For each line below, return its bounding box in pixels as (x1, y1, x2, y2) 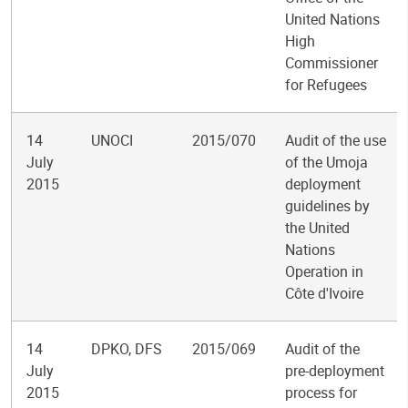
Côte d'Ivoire (285, 283, 363, 303)
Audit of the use (285, 130, 386, 150)
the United (285, 218, 350, 238)
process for (285, 382, 357, 403)
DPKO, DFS (91, 339, 162, 359)
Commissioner (285, 53, 378, 73)
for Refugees (285, 75, 367, 95)
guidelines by (285, 196, 370, 216)
